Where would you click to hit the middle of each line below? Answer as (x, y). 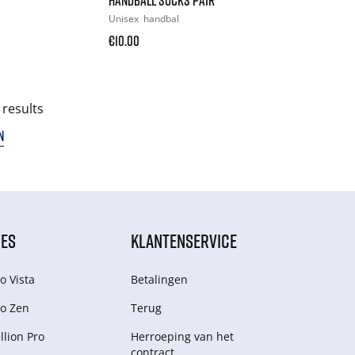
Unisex (125, 18)
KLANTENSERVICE (184, 240)
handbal (162, 18)
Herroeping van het (183, 336)
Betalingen (160, 279)
